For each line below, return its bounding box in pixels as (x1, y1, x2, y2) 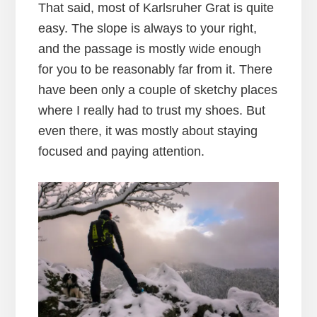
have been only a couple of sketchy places (38, 82, 277, 97)
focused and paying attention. (38, 144, 204, 158)
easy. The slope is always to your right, (38, 21, 257, 35)
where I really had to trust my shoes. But (38, 103, 265, 117)
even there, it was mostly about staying (38, 123, 258, 138)
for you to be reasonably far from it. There (38, 62, 272, 76)
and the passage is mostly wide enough (38, 41, 261, 56)
